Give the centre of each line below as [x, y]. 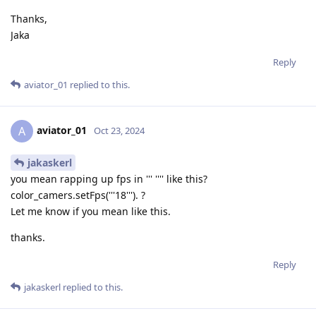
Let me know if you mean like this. [91, 211]
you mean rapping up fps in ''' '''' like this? [109, 178]
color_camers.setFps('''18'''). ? [78, 195]
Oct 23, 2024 [119, 131]
